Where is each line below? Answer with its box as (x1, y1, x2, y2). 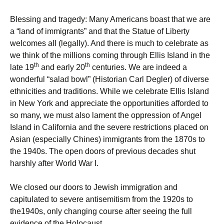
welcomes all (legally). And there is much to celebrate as (10, 39, 208, 48)
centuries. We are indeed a (90, 63, 187, 72)
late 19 (10, 63, 34, 72)
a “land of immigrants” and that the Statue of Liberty (10, 27, 189, 36)
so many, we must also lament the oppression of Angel (10, 111, 201, 120)
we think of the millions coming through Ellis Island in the (10, 51, 210, 60)
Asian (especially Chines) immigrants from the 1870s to (10, 135, 205, 144)
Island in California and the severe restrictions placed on (10, 123, 208, 132)
